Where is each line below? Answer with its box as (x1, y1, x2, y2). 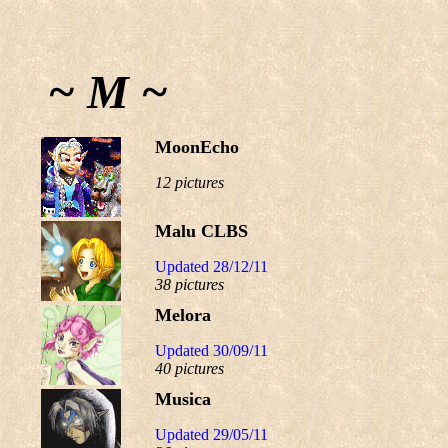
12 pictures (155, 174, 224, 191)
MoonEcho (155, 137, 239, 157)
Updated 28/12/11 (155, 258, 268, 275)
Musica (155, 389, 211, 409)
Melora (155, 305, 211, 325)
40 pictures (155, 360, 224, 377)
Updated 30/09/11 (155, 342, 268, 359)
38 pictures (155, 276, 224, 293)
